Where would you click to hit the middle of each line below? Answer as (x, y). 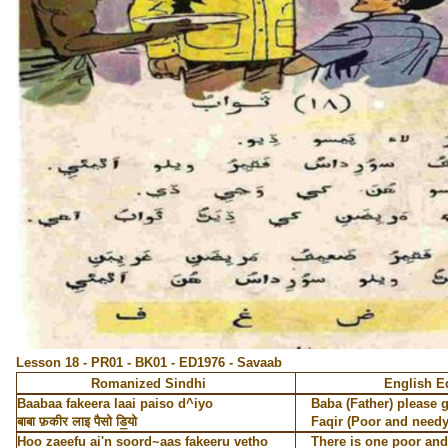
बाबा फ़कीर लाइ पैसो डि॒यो (76, 421)
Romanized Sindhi (148, 383)
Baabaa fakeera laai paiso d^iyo (114, 403)
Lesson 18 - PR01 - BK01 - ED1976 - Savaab (148, 362)
